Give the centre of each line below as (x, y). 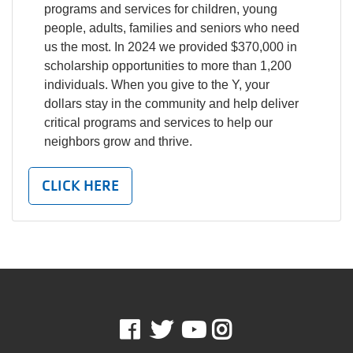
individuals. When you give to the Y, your (157, 85)
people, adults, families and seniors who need (172, 28)
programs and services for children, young (161, 9)
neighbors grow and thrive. (118, 141)
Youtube (245, 330)
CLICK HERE (80, 186)
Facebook (184, 330)
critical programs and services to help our (158, 123)
